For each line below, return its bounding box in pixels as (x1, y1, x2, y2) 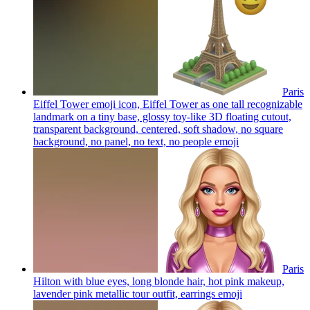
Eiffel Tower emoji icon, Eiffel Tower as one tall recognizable (33, 98, 302, 110)
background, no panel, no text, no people (33, 135, 212, 147)
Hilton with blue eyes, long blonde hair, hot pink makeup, (33, 275, 284, 287)
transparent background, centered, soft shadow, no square (33, 122, 283, 135)
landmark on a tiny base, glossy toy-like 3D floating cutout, (33, 110, 291, 122)
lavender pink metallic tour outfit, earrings (33, 287, 215, 300)
